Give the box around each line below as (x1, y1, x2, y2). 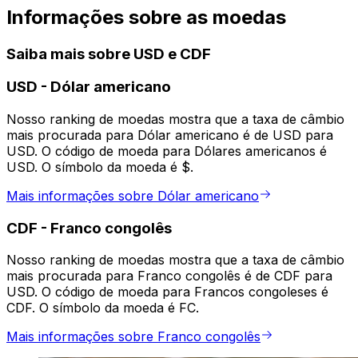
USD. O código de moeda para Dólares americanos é (6, 143, 327, 160)
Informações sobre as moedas (6, 5, 286, 29)
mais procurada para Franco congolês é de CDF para (6, 268, 332, 284)
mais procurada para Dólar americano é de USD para (6, 127, 333, 144)
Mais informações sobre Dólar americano (6, 188, 259, 205)
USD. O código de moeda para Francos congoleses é (6, 284, 328, 300)
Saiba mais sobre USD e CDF (6, 44, 211, 63)
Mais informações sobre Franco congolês (6, 328, 261, 345)
